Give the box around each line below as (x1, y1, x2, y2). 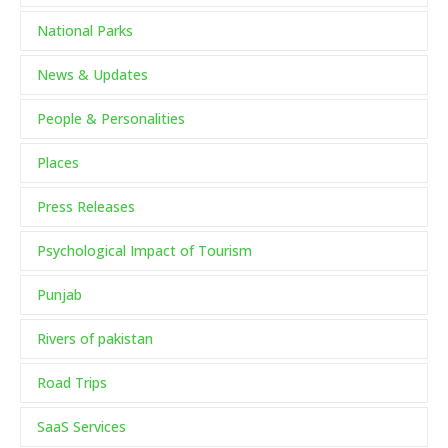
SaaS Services (37, 417, 126, 437)
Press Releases (37, 197, 135, 217)
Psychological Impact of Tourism (37, 241, 252, 261)
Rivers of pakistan (37, 329, 153, 349)
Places (37, 153, 79, 173)
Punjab (37, 285, 82, 305)
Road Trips (37, 373, 107, 393)
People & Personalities (37, 109, 185, 129)
